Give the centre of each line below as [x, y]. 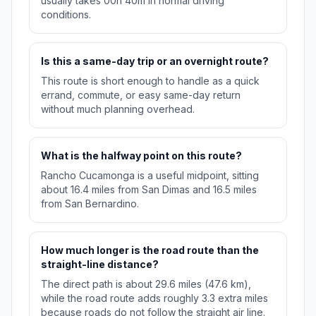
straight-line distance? [100, 265]
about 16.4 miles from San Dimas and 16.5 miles [149, 190]
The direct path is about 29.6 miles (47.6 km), [146, 284]
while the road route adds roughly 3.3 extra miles [154, 298]
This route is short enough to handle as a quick [150, 81]
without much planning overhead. [118, 109]
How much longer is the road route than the [150, 250]
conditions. [66, 15]
